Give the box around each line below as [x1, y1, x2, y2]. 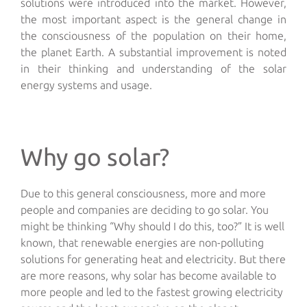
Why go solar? [21, 143, 169, 171]
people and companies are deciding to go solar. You [21, 204, 269, 217]
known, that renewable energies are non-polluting [21, 236, 264, 249]
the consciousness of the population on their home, [21, 29, 286, 42]
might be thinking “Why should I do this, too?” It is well [21, 220, 284, 233]
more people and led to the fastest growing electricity [21, 286, 283, 299]
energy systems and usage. [21, 79, 152, 92]
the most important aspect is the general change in [21, 13, 286, 26]
